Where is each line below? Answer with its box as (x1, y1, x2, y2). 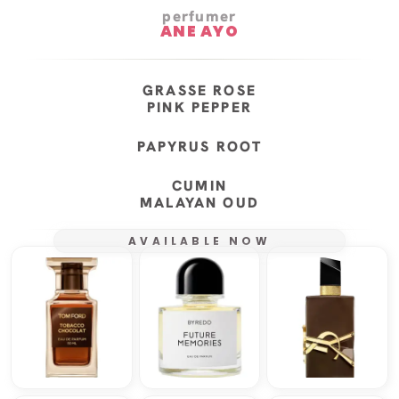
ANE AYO (159, 20, 240, 42)
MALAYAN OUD (140, 192, 259, 212)
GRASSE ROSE (142, 80, 256, 100)
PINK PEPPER (147, 97, 252, 117)
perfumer (162, 5, 237, 26)
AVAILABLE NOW (128, 232, 271, 248)
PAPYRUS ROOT (136, 136, 263, 156)
